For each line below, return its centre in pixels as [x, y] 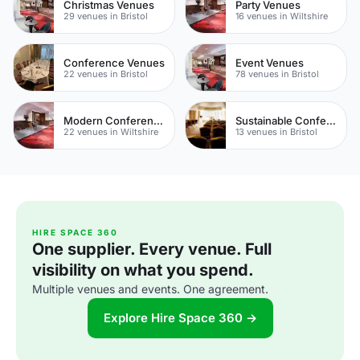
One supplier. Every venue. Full [152, 249]
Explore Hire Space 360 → [180, 318]
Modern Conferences [158, 120]
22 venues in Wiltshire [111, 131]
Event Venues [270, 62]
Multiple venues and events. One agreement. [150, 289]
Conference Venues [114, 62]
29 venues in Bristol [106, 16]
